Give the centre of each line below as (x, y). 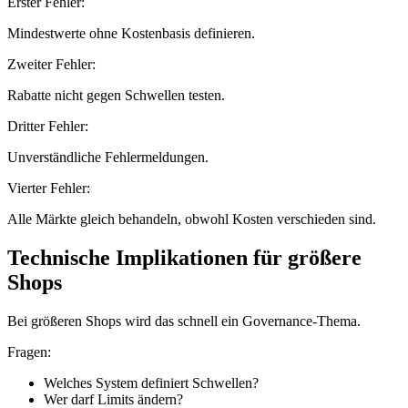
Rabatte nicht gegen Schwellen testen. (116, 95)
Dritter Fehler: (48, 126)
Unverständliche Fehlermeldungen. (108, 157)
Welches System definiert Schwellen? (151, 382)
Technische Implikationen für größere (184, 257)
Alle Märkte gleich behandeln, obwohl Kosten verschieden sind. (192, 219)
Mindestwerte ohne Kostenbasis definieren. (131, 33)
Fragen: (29, 352)
